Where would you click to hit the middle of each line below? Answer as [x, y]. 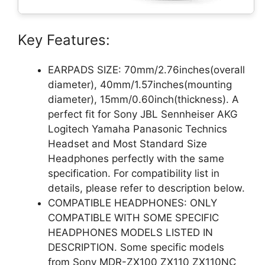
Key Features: [64, 40]
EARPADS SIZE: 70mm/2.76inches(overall [146, 70]
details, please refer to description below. [146, 188]
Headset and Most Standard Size [127, 143]
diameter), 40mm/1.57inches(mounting [140, 84]
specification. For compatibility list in [134, 173]
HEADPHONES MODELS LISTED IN [130, 232]
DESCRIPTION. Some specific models [136, 247]
